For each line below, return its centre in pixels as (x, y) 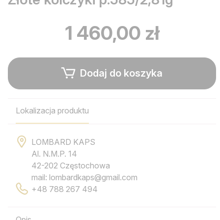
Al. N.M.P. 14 (54, 154)
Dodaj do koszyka (120, 73)
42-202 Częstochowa (71, 166)
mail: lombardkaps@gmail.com (84, 178)
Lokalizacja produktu (52, 111)
